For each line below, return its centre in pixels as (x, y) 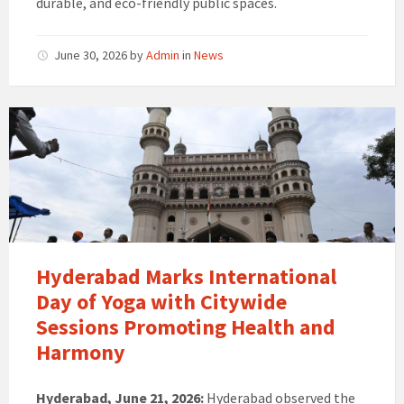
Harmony (81, 353)
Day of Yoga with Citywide (161, 302)
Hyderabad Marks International (186, 277)
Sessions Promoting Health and (186, 327)
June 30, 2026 (92, 55)
